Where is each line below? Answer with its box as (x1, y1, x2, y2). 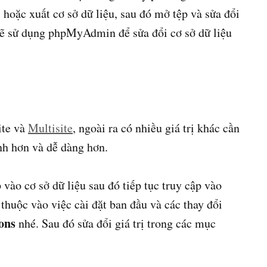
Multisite (28, 120, 73, 136)
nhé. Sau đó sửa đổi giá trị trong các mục (15, 215, 216, 232)
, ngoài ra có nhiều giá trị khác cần (73, 120, 240, 136)
